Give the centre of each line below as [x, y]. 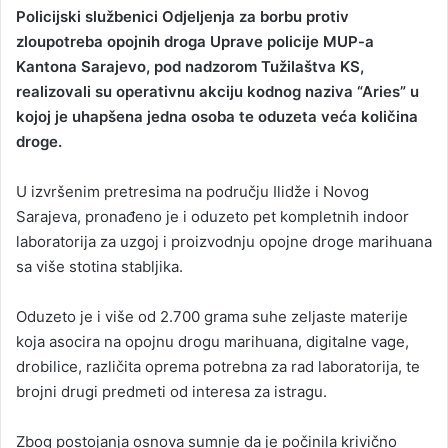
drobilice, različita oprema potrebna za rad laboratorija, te [218, 366]
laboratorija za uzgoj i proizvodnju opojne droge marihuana [224, 241]
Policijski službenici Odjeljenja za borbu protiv [182, 16]
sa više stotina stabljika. [99, 266]
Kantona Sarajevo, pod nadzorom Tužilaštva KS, [190, 66]
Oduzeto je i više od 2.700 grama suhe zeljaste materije [212, 316]
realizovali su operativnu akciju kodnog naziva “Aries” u [217, 91]
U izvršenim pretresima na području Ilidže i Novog [192, 191]
